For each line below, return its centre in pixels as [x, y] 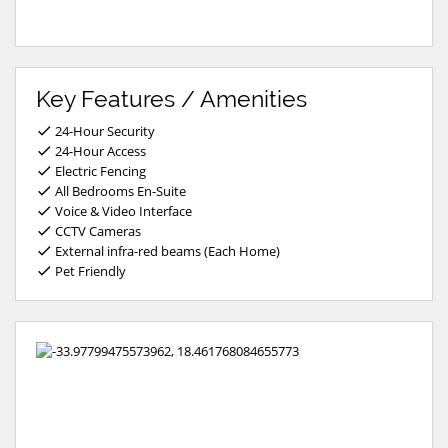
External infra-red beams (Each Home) [166, 250]
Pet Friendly [89, 270]
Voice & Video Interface [123, 210]
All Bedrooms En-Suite [119, 190]
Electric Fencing [99, 170]
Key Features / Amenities [171, 98]
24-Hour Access [99, 150]
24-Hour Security [103, 130]
